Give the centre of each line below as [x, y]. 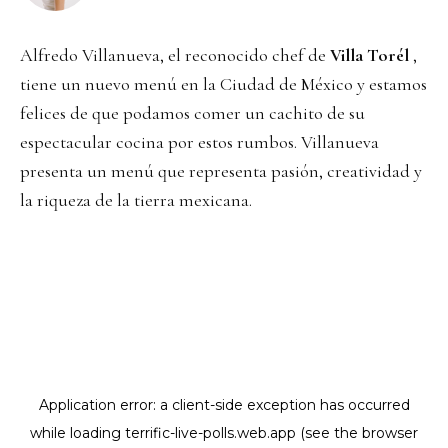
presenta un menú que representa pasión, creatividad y [221, 171]
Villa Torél [369, 55]
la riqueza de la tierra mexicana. [136, 200]
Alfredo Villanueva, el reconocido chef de [175, 55]
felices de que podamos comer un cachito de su [192, 113]
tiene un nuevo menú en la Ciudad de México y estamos [223, 84]
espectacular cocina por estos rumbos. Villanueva [199, 142]
